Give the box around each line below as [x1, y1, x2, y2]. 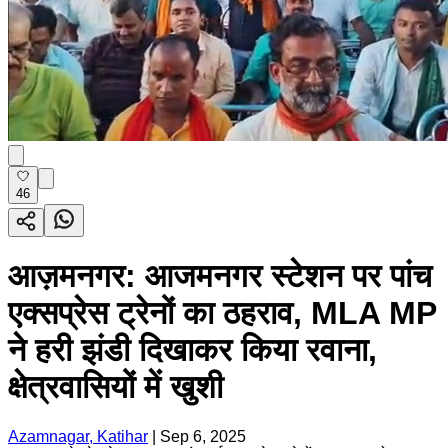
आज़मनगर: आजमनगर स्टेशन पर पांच [8, 258, 432, 295]
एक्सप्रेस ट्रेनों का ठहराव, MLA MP [8, 295, 436, 332]
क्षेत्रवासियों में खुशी [8, 369, 223, 406]
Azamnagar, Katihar [8, 427, 148, 445]
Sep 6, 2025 [160, 427, 246, 445]
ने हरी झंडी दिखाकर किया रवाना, [8, 332, 377, 369]
